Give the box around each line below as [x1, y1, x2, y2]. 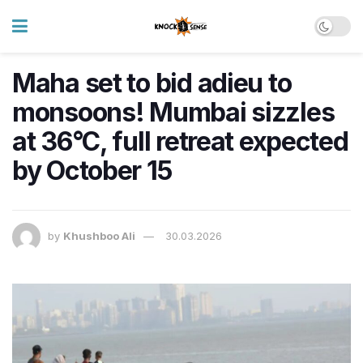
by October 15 [12, 155, 172, 186]
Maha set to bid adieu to [12, 67, 292, 99]
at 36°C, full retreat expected [12, 126, 348, 157]
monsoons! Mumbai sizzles [12, 96, 335, 128]
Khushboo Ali [63, 229, 135, 243]
